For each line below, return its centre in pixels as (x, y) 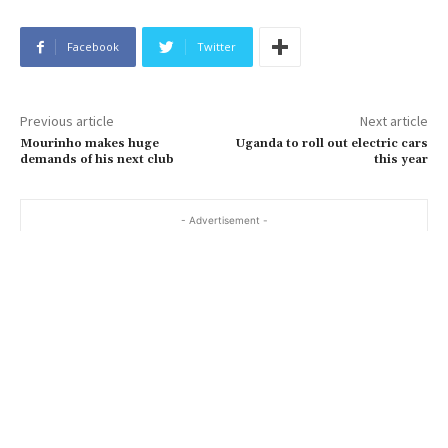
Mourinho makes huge (89, 144)
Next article (393, 121)
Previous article (67, 121)
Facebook (93, 47)
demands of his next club (97, 160)
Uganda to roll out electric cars (331, 144)
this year (400, 160)
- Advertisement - (224, 220)
